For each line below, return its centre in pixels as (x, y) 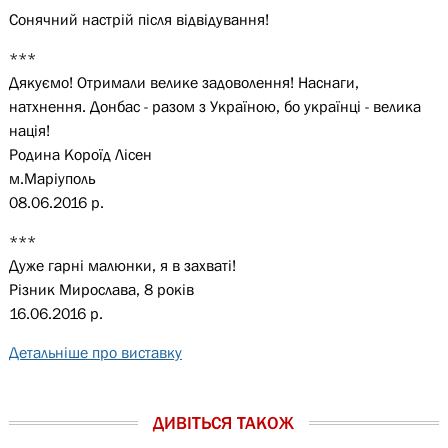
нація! (29, 130)
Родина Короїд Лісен (80, 154)
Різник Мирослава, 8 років (101, 289)
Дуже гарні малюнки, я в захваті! (122, 265)
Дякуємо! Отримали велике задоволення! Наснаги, (183, 82)
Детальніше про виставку (95, 352)
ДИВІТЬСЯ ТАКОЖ (224, 423)
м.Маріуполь (51, 178)
